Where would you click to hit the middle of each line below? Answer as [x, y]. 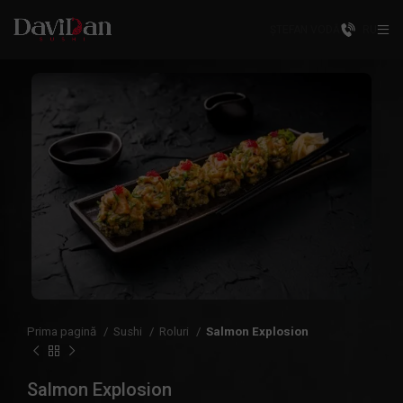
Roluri [175, 331]
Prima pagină [63, 331]
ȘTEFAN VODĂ [305, 30]
